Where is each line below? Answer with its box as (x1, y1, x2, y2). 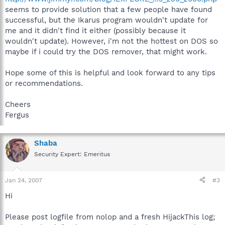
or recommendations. (5, 79, 83, 88)
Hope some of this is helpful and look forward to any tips (5, 68, 215, 77)
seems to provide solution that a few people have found (5, 5, 212, 14)
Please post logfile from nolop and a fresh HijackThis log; (5, 212, 215, 221)
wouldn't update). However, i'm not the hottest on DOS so (5, 37, 218, 46)
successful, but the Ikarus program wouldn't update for (5, 16, 208, 25)
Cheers (5, 100, 31, 109)
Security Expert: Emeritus (34, 151, 110, 158)
